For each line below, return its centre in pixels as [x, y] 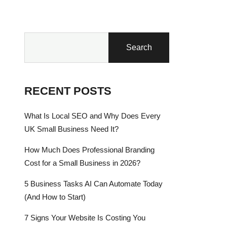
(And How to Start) [55, 197]
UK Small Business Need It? [71, 129]
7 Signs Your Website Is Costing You [85, 218]
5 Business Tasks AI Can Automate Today [93, 184]
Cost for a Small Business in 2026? [82, 163]
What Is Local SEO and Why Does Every [92, 116]
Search [139, 47]
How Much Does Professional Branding [89, 150]
